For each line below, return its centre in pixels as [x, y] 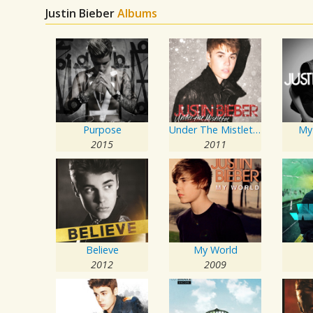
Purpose [102, 129]
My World [215, 249]
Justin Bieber [81, 13]
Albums [137, 13]
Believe [102, 249]
